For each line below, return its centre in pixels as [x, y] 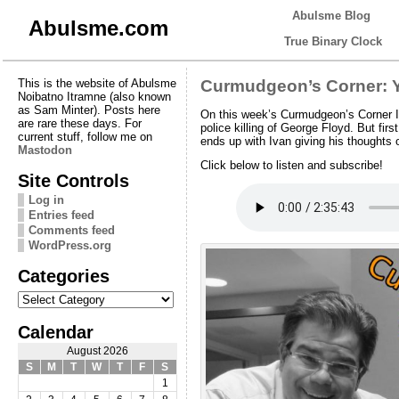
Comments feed [71, 230]
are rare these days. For [79, 123]
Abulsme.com [98, 28]
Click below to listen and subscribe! [291, 166]
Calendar [55, 331]
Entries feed [61, 215]
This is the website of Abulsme [97, 83]
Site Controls [73, 180]
